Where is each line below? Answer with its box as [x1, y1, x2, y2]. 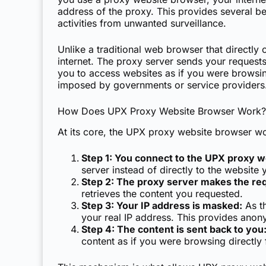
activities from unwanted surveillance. [58, 17, 226, 29]
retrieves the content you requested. [81, 187, 243, 199]
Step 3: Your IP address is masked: [81, 199, 242, 211]
